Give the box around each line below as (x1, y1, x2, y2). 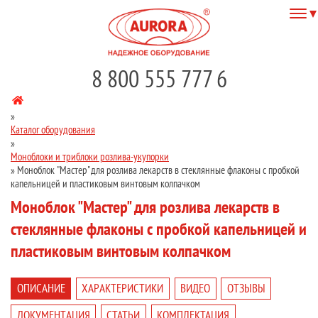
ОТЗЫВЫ (226, 280, 265, 297)
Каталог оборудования (11, 123, 95, 137)
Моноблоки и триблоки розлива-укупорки (11, 150, 169, 164)
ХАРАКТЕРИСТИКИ (82, 280, 164, 297)
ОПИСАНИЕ (16, 280, 65, 297)
